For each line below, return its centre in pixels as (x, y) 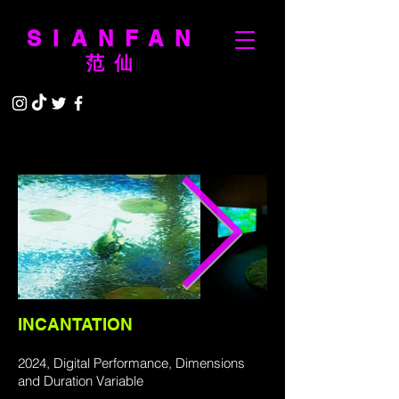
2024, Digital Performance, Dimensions (131, 363)
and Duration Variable (81, 381)
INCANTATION (75, 324)
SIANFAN (114, 38)
